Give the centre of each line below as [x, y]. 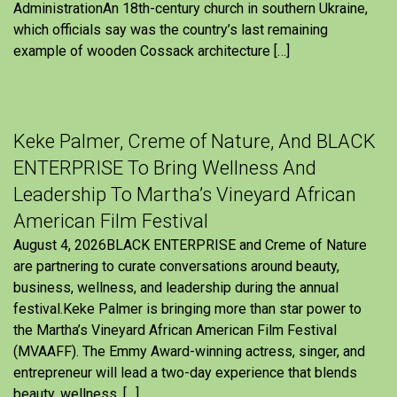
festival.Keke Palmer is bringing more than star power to [187, 309]
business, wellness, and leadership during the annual [176, 288]
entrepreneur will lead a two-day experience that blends [185, 373]
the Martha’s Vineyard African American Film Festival [175, 331]
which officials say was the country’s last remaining [171, 30]
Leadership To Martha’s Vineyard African [185, 195]
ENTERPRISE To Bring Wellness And [165, 168]
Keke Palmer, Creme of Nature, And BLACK [195, 142]
